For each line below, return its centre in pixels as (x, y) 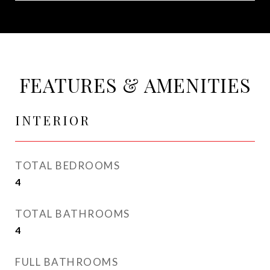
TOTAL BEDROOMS (67, 165)
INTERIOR (53, 120)
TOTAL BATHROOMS (73, 214)
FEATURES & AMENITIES (135, 85)
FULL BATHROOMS (67, 262)
